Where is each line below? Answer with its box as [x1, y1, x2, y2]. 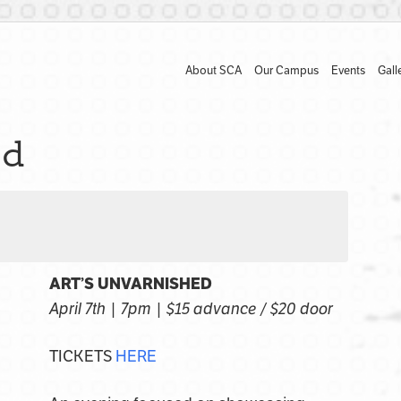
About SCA [184, 64, 242, 78]
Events [330, 64, 365, 78]
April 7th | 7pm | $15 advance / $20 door [48, 299, 333, 319]
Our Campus [253, 64, 319, 78]
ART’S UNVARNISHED [48, 274, 212, 294]
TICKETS [48, 346, 115, 366]
